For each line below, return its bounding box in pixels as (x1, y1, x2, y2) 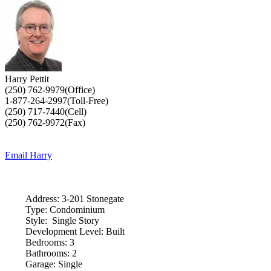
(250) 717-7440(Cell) (5, 106, 87, 117)
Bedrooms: (25, 237, 67, 247)
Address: (25, 194, 59, 204)
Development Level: (25, 226, 103, 237)
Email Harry (5, 150, 52, 160)
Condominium (49, 204, 105, 215)
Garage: (25, 259, 56, 269)
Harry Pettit (5, 74, 49, 84)
